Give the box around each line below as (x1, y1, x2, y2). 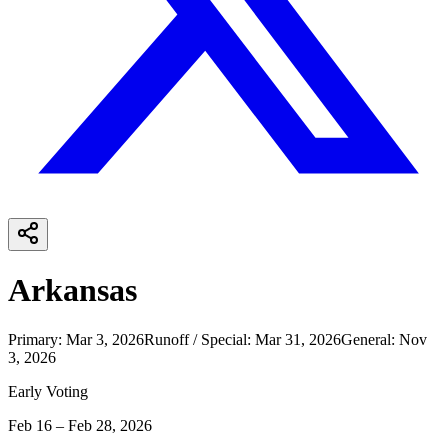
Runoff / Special (144, 330, 247, 348)
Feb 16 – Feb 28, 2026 (8, 416, 152, 434)
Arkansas (8, 272, 137, 309)
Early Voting (8, 382, 88, 400)
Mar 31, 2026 (255, 330, 341, 348)
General (341, 330, 391, 348)
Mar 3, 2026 (66, 330, 144, 348)
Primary (8, 330, 58, 348)
